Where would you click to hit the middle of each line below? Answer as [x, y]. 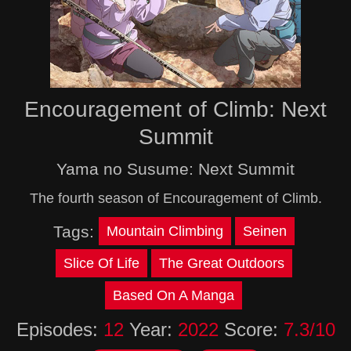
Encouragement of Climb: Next [175, 109]
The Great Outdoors [221, 263]
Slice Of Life [101, 263]
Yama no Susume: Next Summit [175, 169]
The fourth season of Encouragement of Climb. [175, 198]
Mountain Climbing [165, 231]
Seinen [264, 231]
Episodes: [60, 329]
